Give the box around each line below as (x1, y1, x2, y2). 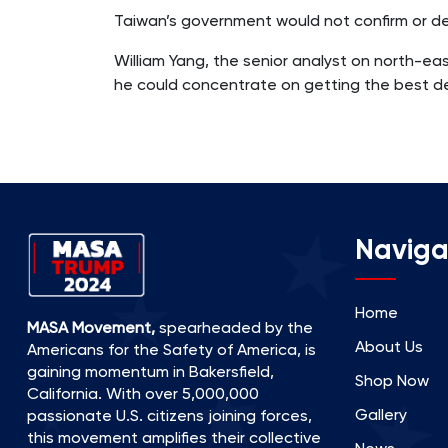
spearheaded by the (154, 318, 313, 338)
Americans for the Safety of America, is (26, 340, 316, 360)
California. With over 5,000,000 (26, 384, 259, 404)
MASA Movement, (26, 318, 155, 338)
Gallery (355, 404, 408, 424)
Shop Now (355, 370, 430, 390)
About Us (355, 336, 424, 356)
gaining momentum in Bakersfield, (26, 362, 274, 382)
